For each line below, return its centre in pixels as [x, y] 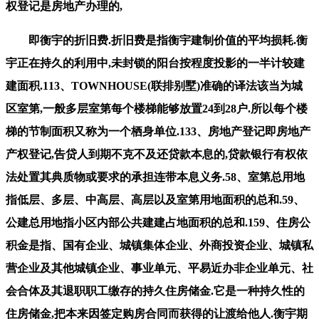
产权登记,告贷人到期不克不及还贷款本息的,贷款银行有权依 [157, 154]
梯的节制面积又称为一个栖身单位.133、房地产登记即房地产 [158, 131]
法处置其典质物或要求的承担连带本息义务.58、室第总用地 [155, 177]
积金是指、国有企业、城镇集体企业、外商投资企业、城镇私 [159, 245]
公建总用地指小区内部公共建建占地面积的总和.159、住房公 [158, 222]
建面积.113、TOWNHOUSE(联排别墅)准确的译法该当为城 [154, 85]
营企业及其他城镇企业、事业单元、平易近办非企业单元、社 [159, 268]
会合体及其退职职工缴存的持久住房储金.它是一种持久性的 [155, 291]
